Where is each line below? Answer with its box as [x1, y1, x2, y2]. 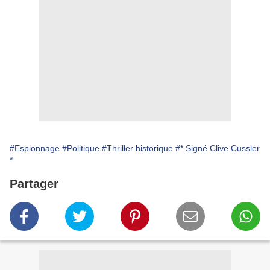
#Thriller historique [102, 143, 173, 154]
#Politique [62, 143, 99, 154]
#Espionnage [10, 143, 60, 154]
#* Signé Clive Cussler [175, 143, 260, 154]
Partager [10, 177, 58, 191]
